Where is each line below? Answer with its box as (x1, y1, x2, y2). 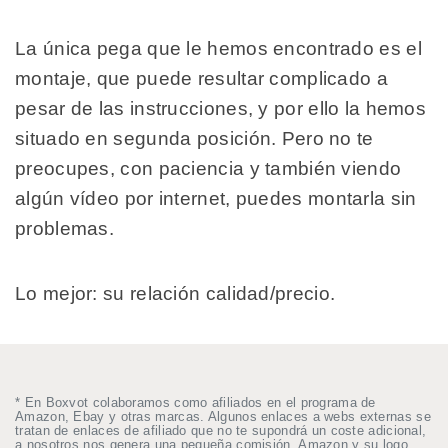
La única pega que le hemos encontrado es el (15, 37, 422, 59)
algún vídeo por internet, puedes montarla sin (15, 187, 417, 209)
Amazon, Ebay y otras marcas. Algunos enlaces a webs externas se (15, 409, 431, 425)
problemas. (15, 217, 120, 239)
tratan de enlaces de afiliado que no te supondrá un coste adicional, (15, 423, 427, 439)
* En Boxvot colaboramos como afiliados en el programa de (15, 395, 376, 411)
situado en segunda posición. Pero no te (15, 127, 374, 149)
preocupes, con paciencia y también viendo (15, 157, 402, 179)
